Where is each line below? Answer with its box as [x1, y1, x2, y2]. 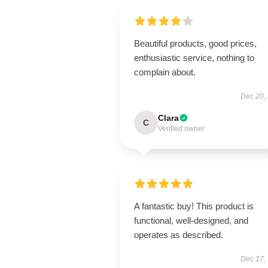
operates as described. [134, 230, 223, 240]
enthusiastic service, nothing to [134, 53, 254, 63]
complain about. [134, 67, 196, 77]
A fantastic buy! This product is [134, 201, 254, 211]
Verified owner [158, 124, 205, 133]
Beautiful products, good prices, [134, 38, 257, 48]
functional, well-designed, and [134, 215, 248, 226]
